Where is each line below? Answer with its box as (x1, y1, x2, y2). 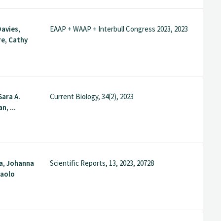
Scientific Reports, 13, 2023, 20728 (49, 158, 154, 168)
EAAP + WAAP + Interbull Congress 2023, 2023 (49, 24, 188, 34)
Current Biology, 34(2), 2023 (49, 91, 134, 101)
